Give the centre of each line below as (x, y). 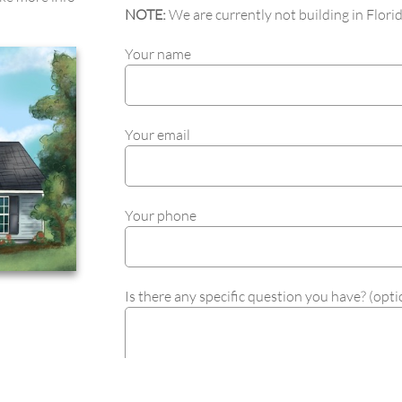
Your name (158, 54)
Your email (158, 135)
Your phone (161, 216)
